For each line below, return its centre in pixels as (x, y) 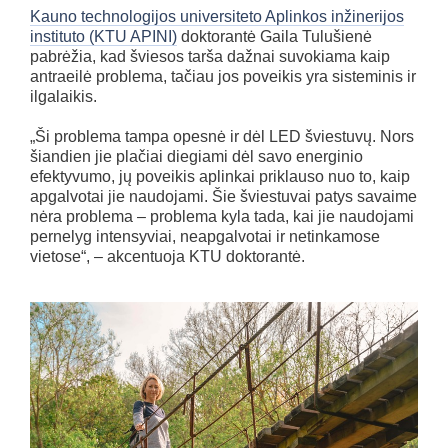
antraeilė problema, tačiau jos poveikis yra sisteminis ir (223, 77)
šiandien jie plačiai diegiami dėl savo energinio (196, 157)
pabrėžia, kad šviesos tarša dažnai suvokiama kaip (210, 57)
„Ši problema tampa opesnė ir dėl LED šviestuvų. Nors (222, 137)
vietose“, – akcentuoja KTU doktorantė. (167, 257)
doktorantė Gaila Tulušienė (274, 37)
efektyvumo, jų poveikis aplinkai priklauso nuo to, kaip (220, 177)
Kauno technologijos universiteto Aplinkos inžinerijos (217, 17)
